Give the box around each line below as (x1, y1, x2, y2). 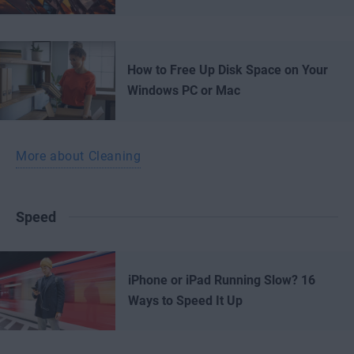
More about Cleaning (16, 149, 141, 164)
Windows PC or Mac (127, 83, 240, 98)
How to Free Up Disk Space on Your (127, 62, 328, 77)
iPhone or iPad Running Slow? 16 (128, 273, 315, 288)
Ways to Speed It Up (128, 293, 243, 308)
